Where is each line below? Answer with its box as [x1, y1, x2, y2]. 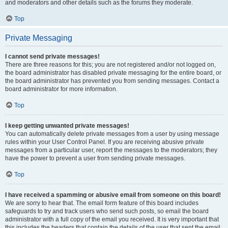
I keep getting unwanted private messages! [5, 122, 129, 129]
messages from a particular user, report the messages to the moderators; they [5, 147, 217, 154]
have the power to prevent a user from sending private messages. [5, 155, 185, 162]
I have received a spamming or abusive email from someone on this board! [5, 191, 221, 198]
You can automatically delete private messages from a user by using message [5, 130, 219, 137]
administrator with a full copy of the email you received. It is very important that [5, 216, 219, 223]
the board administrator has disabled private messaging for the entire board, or [5, 69, 221, 76]
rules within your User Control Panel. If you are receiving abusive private [5, 138, 204, 146]
